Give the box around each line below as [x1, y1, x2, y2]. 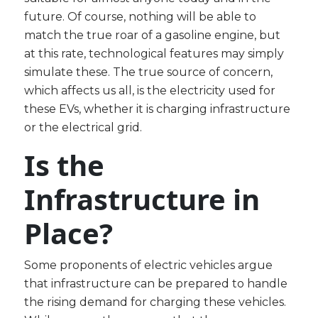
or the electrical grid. [24, 121, 143, 135]
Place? [24, 214, 114, 253]
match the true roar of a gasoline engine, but [24, 28, 281, 43]
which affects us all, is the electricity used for [24, 84, 276, 98]
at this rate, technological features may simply [24, 47, 285, 61]
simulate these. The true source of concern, [24, 65, 273, 79]
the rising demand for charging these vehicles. [24, 295, 287, 309]
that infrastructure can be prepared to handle [24, 277, 288, 291]
